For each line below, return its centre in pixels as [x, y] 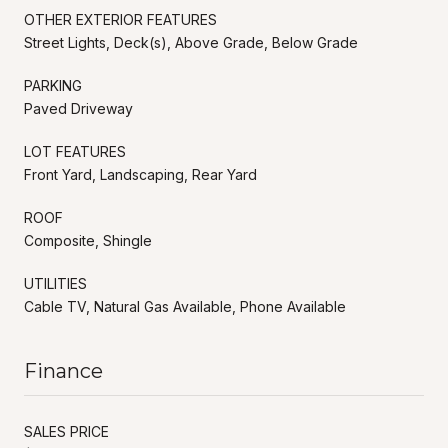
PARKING [53, 85]
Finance [63, 370]
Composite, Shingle [88, 240]
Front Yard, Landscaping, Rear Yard [140, 174]
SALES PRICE [66, 431]
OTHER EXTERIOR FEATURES [120, 19]
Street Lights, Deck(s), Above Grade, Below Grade [191, 42]
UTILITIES [55, 283]
